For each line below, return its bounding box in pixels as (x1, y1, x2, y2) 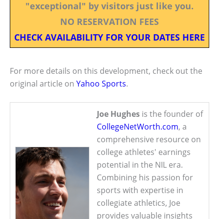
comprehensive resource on (97, 134, 201, 145)
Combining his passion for (97, 172, 193, 183)
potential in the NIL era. (97, 159, 183, 171)
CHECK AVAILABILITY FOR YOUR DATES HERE (14, 31, 205, 43)
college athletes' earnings (97, 147, 191, 158)
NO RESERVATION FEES (60, 15, 159, 27)
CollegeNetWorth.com (97, 121, 178, 132)
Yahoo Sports (76, 78, 126, 89)
